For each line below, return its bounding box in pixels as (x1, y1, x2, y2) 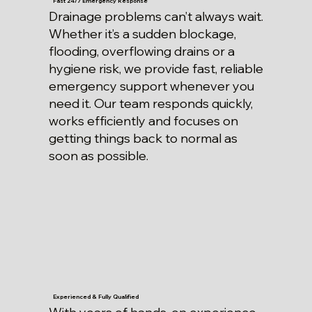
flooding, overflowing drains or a (48, 43, 235, 60)
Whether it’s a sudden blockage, (48, 26, 236, 42)
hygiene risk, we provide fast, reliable (48, 61, 263, 77)
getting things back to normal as (48, 130, 237, 147)
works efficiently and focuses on (48, 113, 238, 130)
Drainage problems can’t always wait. (48, 8, 263, 25)
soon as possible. (48, 148, 148, 164)
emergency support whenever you (48, 78, 254, 95)
